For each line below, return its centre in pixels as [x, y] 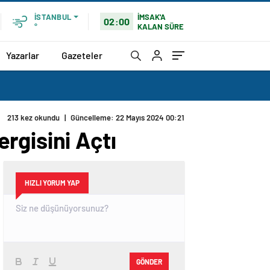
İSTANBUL [53, 17]
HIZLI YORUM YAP [52, 183]
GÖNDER [149, 261]
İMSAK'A [152, 17]
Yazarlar [23, 55]
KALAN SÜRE [161, 26]
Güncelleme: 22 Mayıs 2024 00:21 [127, 118]
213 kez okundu [33, 118]
